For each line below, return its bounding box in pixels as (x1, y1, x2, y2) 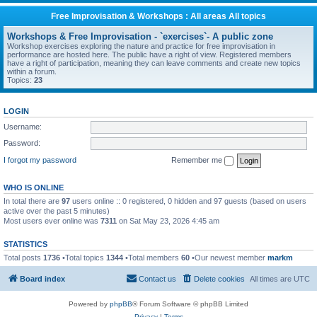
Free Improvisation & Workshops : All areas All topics (51, 11, 266, 21)
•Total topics (60, 253, 106, 262)
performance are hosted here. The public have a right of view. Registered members (7, 50, 292, 59)
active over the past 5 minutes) (4, 206, 110, 215)
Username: (4, 122, 42, 131)
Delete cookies (194, 275, 245, 283)
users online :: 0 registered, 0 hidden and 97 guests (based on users (70, 196, 306, 205)
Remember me (171, 155, 224, 164)
